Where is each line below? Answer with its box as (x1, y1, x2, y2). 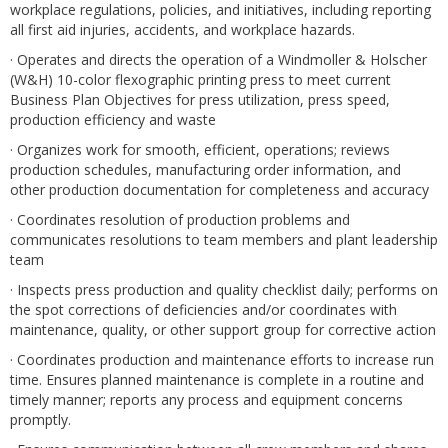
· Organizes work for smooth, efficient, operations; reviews (10, 140, 390, 159)
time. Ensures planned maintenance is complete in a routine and (10, 370, 424, 389)
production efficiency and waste (10, 110, 216, 129)
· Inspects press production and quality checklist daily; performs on (10, 280, 438, 299)
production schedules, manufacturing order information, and (10, 160, 401, 179)
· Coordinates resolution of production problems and (10, 210, 350, 229)
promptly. (10, 410, 71, 429)
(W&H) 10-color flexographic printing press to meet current (10, 70, 391, 89)
